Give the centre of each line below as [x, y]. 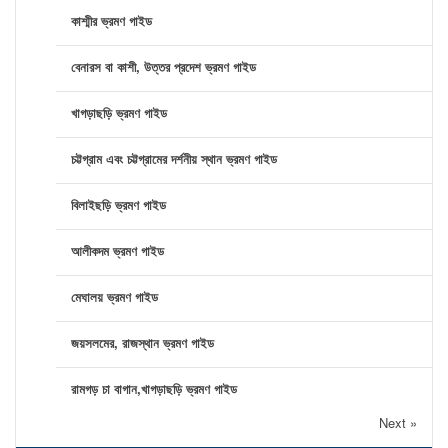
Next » [398, 422]
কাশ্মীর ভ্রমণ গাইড [111, 20]
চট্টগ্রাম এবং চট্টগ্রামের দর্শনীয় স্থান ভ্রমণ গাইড [174, 158]
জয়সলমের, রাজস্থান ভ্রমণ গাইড [142, 342]
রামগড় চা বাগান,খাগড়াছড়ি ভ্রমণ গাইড [154, 388]
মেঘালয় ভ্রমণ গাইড [114, 296]
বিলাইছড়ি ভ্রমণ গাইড [118, 204]
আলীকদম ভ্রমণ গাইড [117, 250]
